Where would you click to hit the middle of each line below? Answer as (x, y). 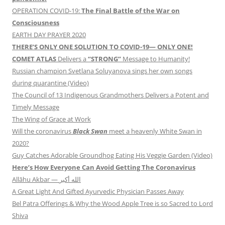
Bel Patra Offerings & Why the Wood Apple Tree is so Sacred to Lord (113, 204)
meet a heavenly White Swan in (155, 131)
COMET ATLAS (34, 59)
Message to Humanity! (155, 59)
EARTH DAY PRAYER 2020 (49, 35)
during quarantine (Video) (50, 83)
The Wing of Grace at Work (51, 119)
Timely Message (36, 107)
